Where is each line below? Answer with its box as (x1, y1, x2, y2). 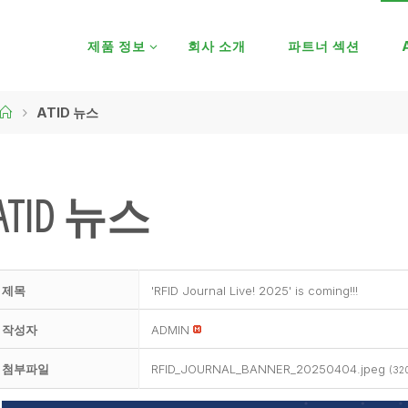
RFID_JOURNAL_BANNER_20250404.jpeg (150, 361, 389, 376)
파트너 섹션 (287, 38, 360, 54)
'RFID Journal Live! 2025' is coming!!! (150, 282, 358, 298)
